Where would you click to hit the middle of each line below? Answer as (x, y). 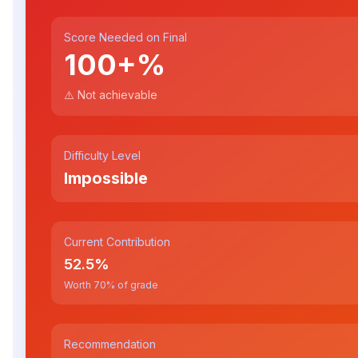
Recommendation (110, 344)
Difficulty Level (102, 155)
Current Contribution (117, 242)
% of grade (132, 285)
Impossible (106, 178)
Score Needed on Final (125, 37)
